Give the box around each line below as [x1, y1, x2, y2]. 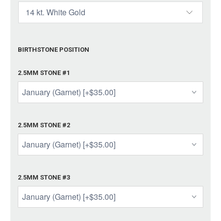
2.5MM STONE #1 [18, 69, 71, 76]
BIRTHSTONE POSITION [18, 45, 90, 53]
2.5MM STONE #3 [18, 173, 71, 181]
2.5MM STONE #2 [18, 121, 71, 129]
